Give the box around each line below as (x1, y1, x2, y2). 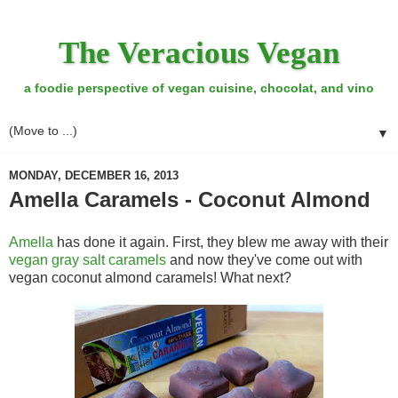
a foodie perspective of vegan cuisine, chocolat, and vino (24, 81, 374, 95)
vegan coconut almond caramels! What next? (9, 270, 291, 286)
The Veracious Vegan (59, 36, 339, 69)
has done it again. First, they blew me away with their (53, 235, 388, 251)
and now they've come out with (166, 252, 362, 268)
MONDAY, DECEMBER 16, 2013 (9, 168, 179, 182)
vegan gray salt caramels (9, 252, 166, 268)
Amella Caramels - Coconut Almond (9, 187, 370, 212)
